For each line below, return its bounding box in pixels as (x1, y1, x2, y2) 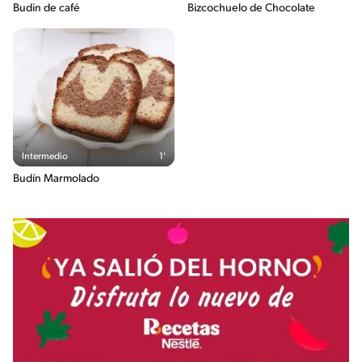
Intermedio (22, 152, 69, 162)
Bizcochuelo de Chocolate (187, 2, 315, 15)
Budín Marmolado (13, 173, 99, 186)
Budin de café (13, 2, 80, 15)
